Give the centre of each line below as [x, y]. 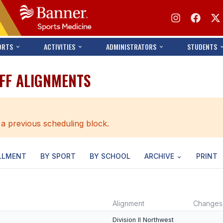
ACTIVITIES [59, 47]
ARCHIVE [159, 156]
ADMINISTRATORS [131, 47]
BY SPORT [58, 156]
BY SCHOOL [110, 156]
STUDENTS [202, 47]
